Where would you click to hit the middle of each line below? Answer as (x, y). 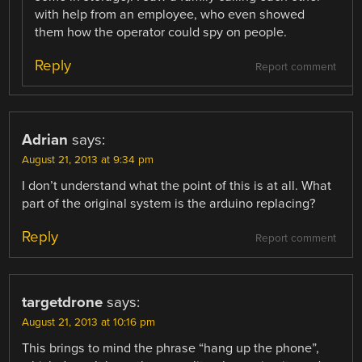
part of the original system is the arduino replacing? (169, 203)
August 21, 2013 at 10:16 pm (89, 323)
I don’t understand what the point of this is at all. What (177, 185)
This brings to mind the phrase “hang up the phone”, (171, 349)
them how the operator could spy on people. (161, 32)
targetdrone (63, 303)
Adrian (45, 139)
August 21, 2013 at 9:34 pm (88, 160)
